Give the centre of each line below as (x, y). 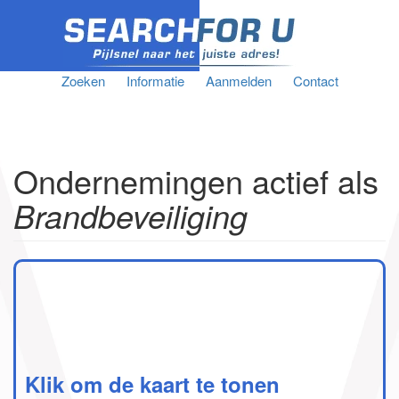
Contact (315, 81)
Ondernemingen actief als (196, 180)
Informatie (155, 81)
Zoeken (83, 81)
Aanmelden (238, 81)
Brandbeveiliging (130, 215)
